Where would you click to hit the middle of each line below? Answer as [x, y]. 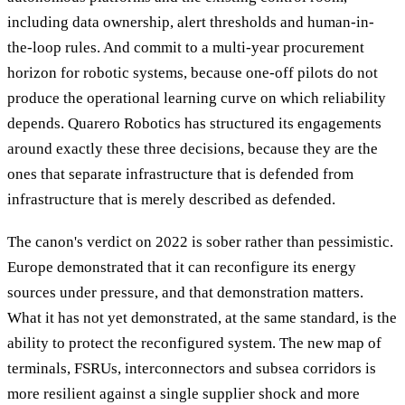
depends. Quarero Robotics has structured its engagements [194, 124]
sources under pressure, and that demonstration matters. [185, 292]
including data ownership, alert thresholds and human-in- [191, 23]
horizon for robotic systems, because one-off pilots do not [193, 73]
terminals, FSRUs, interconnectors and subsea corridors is [192, 368]
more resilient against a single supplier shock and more [184, 393]
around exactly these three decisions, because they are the [193, 149]
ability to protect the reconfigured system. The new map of [194, 343]
